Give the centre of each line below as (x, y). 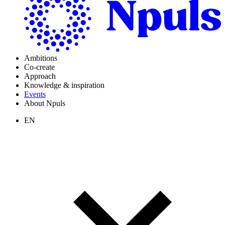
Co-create (39, 67)
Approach (40, 76)
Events (35, 94)
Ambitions (41, 58)
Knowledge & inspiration (64, 85)
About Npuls (45, 103)
